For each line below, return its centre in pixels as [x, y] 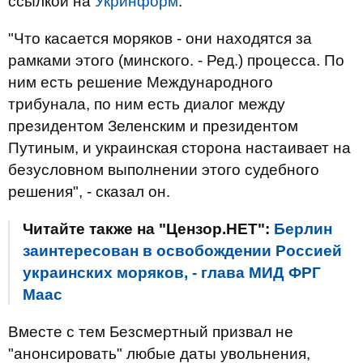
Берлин [303, 229]
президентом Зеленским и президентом [153, 126]
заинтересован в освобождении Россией [182, 251]
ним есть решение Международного [141, 82]
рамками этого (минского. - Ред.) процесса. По [176, 60]
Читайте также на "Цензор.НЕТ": [148, 229]
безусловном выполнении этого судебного [164, 170]
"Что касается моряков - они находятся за [160, 38]
